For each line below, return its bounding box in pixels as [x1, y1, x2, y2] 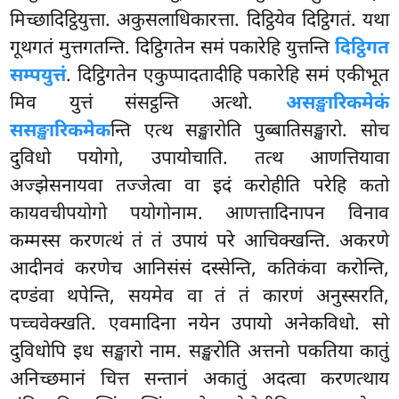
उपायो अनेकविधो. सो [232, 312, 389, 338]
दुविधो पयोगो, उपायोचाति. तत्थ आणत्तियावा [10, 146, 389, 172]
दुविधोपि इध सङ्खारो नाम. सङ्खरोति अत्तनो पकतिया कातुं [10, 339, 389, 365]
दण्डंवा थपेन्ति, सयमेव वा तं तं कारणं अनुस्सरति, [10, 284, 389, 310]
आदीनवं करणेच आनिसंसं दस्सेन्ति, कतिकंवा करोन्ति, [10, 256, 389, 282]
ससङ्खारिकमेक [10, 118, 111, 144]
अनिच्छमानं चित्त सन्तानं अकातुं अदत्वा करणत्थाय [10, 367, 389, 393]
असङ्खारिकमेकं [285, 91, 389, 117]
